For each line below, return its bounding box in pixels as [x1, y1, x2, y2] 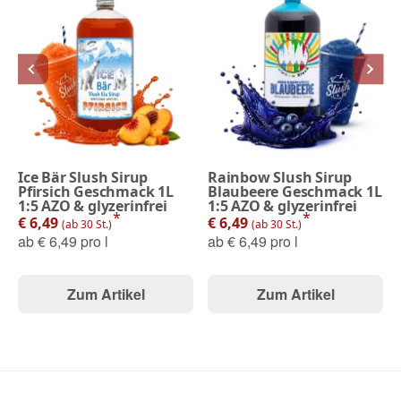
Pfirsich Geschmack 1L [18, 181, 174, 201]
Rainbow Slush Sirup [208, 166, 353, 187]
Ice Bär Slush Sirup [18, 166, 149, 187]
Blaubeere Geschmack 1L [208, 181, 382, 201]
